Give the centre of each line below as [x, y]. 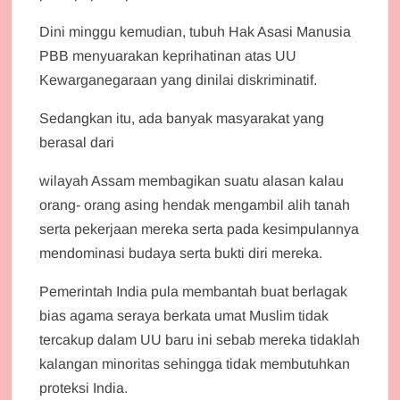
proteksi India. [84, 388]
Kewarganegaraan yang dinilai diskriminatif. [179, 80]
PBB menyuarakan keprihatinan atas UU [168, 56]
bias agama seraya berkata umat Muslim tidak [184, 316]
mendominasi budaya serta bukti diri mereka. [181, 254]
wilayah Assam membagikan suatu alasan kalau [192, 181]
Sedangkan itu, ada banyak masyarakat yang [182, 119]
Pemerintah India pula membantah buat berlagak [194, 292]
